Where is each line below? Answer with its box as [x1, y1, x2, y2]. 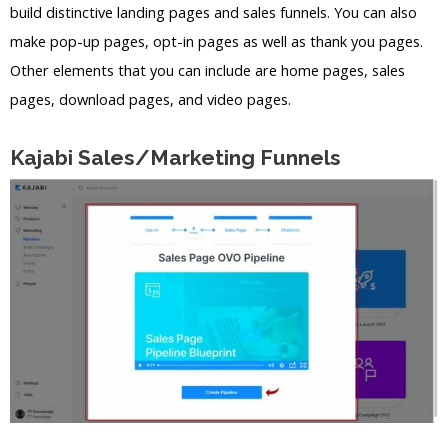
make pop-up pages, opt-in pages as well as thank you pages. [10, 30, 423, 51]
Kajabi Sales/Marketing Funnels [10, 145, 341, 171]
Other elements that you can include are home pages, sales [10, 59, 405, 80]
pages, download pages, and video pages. [10, 88, 291, 109]
